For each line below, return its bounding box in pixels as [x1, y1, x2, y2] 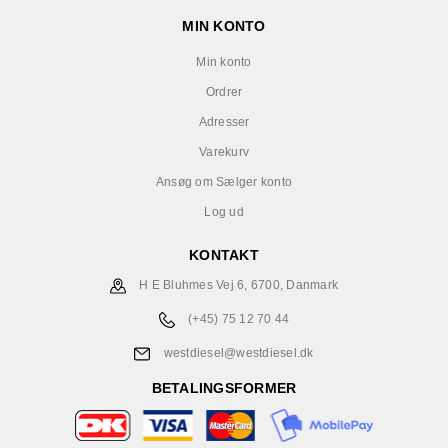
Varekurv [199, 145, 249, 159]
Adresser [198, 115, 250, 129]
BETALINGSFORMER [151, 380, 297, 396]
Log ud [204, 205, 244, 219]
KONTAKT [189, 247, 259, 263]
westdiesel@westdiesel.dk [163, 346, 314, 360]
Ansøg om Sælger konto [155, 175, 293, 189]
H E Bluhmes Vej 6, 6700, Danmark [135, 278, 339, 292]
